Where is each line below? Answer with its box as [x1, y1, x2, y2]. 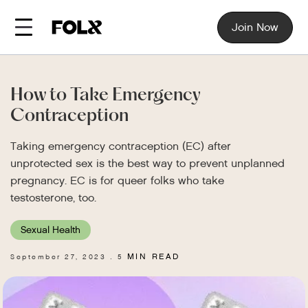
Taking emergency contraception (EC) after [10, 139, 232, 153]
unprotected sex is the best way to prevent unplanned [10, 156, 285, 170]
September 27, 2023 [10, 252, 107, 261]
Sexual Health [21, 223, 81, 236]
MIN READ [122, 251, 180, 262]
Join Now [231, 19, 278, 34]
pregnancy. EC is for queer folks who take [10, 173, 225, 188]
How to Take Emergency [10, 87, 201, 104]
